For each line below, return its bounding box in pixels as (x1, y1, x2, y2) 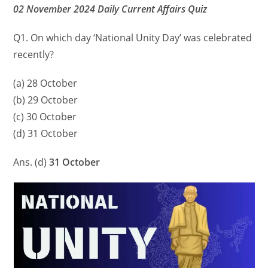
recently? (13, 48, 54, 62)
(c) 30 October (13, 110, 77, 124)
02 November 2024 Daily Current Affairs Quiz (13, 2, 208, 16)
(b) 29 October (13, 93, 78, 107)
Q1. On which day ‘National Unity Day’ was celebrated (13, 31, 252, 45)
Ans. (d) (13, 156, 50, 169)
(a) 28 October (13, 77, 78, 90)
